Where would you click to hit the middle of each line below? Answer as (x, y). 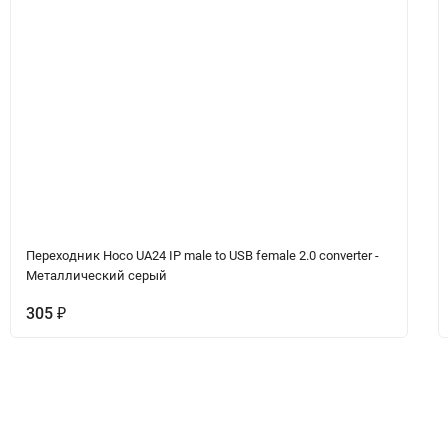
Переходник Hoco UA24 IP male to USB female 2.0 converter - (202, 255)
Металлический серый (96, 275)
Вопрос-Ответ (88, 435)
